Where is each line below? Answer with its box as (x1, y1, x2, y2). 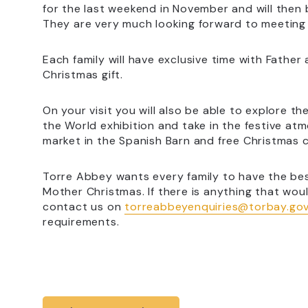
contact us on (43, 199, 125, 214)
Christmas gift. (43, 67, 124, 82)
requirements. (43, 214, 120, 229)
